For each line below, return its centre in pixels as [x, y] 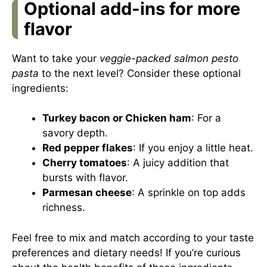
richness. [64, 207]
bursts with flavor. [85, 178]
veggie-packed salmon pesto [169, 58]
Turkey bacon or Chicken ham [117, 118]
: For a [206, 118]
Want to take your [56, 58]
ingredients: [40, 88]
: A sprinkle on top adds [189, 193]
